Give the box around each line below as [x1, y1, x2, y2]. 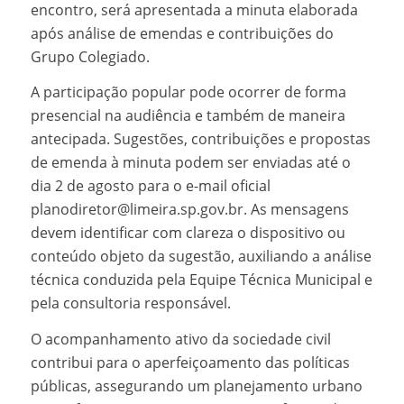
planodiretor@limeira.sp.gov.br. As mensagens [30, 199, 349, 220]
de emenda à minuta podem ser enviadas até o [30, 152, 351, 173]
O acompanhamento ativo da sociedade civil [30, 329, 331, 350]
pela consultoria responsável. [30, 293, 231, 314]
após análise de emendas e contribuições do [30, 23, 334, 43]
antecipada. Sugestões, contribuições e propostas [30, 129, 371, 150]
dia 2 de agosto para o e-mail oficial [30, 176, 271, 197]
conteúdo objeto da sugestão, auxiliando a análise [30, 246, 372, 267]
